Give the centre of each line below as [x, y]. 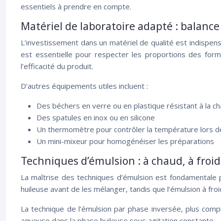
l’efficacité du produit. [57, 66]
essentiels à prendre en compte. [76, 7]
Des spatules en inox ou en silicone [96, 118]
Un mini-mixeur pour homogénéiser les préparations [125, 141]
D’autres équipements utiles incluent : [84, 86]
